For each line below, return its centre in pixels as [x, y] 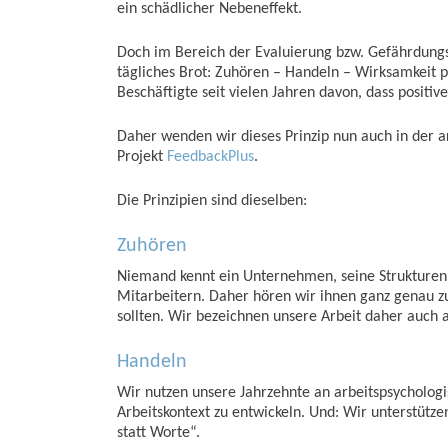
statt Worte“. [158, 433]
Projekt [142, 157]
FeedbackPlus [210, 157]
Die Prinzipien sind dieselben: [212, 201]
